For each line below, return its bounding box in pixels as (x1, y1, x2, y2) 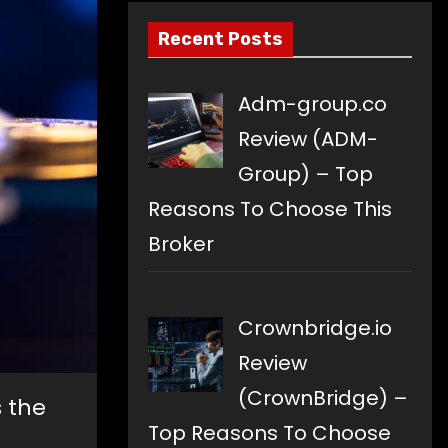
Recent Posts (158, 28, 283, 51)
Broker (148, 230, 214, 259)
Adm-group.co (238, 90, 387, 119)
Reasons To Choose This (148, 195, 392, 224)
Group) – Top (238, 160, 373, 189)
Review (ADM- (238, 125, 378, 154)
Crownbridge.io (238, 314, 392, 343)
